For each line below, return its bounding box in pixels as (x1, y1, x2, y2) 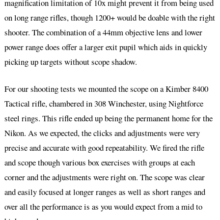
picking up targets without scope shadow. (4, 55, 137, 67)
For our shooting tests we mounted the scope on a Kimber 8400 (4, 83, 208, 95)
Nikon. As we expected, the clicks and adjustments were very (4, 127, 200, 139)
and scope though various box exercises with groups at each (4, 157, 195, 168)
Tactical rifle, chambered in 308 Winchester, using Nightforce (4, 98, 203, 110)
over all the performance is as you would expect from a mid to (4, 201, 202, 213)
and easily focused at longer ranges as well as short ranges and (4, 186, 205, 198)
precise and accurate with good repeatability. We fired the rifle (4, 142, 204, 154)
